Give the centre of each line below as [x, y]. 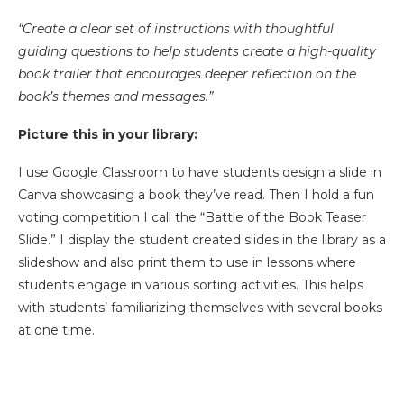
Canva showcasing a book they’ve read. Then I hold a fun [196, 195]
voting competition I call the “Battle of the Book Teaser [192, 218]
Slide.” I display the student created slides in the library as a [202, 240]
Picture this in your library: [108, 135]
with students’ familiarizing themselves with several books [200, 308]
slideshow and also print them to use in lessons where [187, 263]
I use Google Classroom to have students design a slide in [200, 173]
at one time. [56, 331]
